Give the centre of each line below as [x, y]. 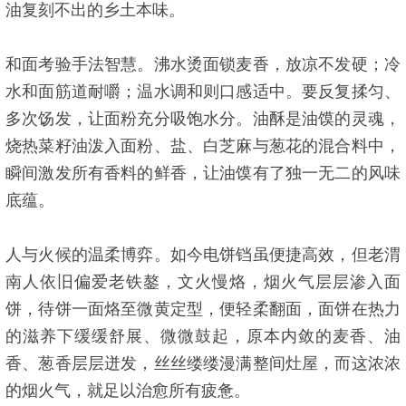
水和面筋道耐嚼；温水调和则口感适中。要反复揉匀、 [203, 92]
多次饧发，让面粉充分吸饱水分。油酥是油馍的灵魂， [203, 119]
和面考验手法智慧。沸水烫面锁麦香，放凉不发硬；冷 [203, 64]
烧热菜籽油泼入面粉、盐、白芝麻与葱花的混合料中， [203, 146]
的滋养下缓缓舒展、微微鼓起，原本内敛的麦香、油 [203, 336]
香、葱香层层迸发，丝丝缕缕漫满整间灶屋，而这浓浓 [203, 363]
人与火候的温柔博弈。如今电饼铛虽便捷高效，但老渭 [203, 255]
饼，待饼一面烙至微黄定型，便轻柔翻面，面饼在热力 [203, 309]
